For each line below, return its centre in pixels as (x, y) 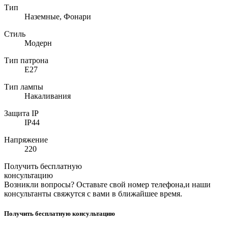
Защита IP (21, 113)
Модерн (38, 43)
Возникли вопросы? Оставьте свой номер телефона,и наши (107, 184)
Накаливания (48, 96)
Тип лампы (24, 87)
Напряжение (26, 139)
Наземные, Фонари (58, 16)
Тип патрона (26, 60)
